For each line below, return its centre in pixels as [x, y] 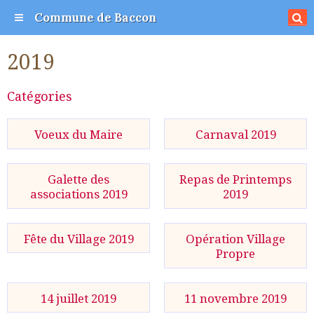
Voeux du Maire [78, 134]
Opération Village [235, 238]
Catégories [40, 96]
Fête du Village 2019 [78, 238]
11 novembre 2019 [235, 298]
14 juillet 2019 [78, 298]
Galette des [78, 179]
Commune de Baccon [95, 17]
